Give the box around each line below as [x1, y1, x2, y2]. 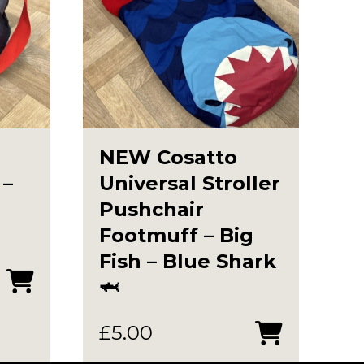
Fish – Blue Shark [99, 249, 276, 273]
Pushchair [99, 197, 204, 221]
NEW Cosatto [99, 145, 237, 169]
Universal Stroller [99, 171, 280, 195]
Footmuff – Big [99, 223, 253, 247]
